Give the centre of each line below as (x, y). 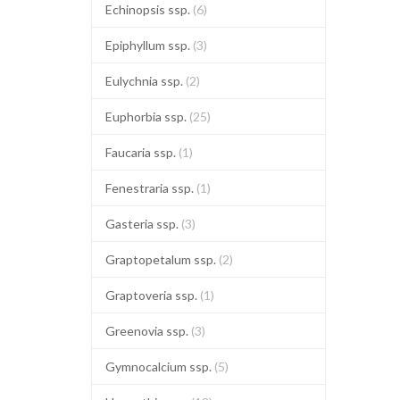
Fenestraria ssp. (151, 188)
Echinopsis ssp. (149, 9)
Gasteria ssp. (143, 224)
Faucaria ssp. (142, 152)
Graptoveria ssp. (153, 295)
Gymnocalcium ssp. (160, 367)
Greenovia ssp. (148, 331)
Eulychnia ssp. (146, 81)
